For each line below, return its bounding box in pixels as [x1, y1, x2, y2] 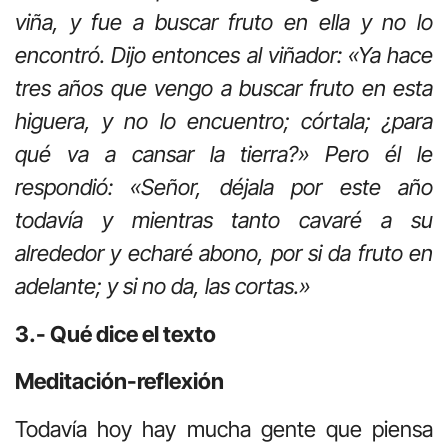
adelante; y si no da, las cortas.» [15, 273, 310, 300]
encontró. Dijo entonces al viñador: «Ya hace [15, 42, 433, 69]
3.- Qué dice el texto [15, 320, 216, 347]
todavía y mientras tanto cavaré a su [15, 207, 433, 234]
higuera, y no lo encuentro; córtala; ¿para [15, 108, 433, 135]
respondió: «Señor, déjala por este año [15, 174, 433, 201]
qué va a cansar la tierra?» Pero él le [15, 141, 433, 168]
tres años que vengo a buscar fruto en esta [15, 75, 433, 102]
